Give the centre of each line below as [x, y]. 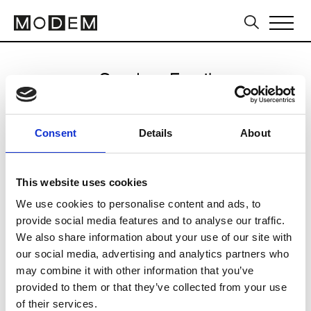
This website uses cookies [82, 182]
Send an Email [155, 79]
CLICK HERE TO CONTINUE [134, 215]
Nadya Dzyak [155, 100]
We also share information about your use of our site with [154, 237]
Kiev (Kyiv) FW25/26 [155, 141]
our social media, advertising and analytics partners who [152, 254]
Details [155, 133]
